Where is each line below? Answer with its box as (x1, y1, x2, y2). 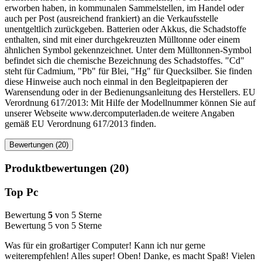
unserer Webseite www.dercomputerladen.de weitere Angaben (5, 108, 235, 119)
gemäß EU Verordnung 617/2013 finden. (5, 119, 156, 129)
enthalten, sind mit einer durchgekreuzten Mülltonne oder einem (5, 35, 240, 45)
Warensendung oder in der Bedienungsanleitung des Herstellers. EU (5, 87, 256, 98)
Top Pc (5, 185, 38, 198)
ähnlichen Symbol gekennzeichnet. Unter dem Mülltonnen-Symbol (5, 45, 251, 56)
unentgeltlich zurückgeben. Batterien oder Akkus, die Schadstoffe (5, 24, 246, 35)
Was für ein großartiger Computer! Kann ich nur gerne (5, 240, 205, 250)
